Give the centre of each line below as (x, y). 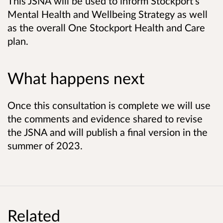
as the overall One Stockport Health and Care (106, 28)
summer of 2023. (46, 146)
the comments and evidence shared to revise (105, 119)
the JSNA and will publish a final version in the (108, 132)
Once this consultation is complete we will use (109, 105)
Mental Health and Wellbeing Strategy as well (108, 14)
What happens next (76, 78)
